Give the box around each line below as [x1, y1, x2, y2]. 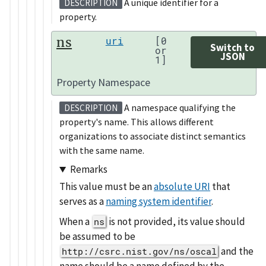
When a [59, 214, 91, 228]
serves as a [59, 195, 106, 208]
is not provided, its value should [107, 214, 245, 228]
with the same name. [59, 144, 144, 156]
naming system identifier [106, 195, 211, 208]
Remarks [69, 163, 107, 176]
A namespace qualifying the [122, 101, 236, 113]
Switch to [210, 41, 255, 55]
